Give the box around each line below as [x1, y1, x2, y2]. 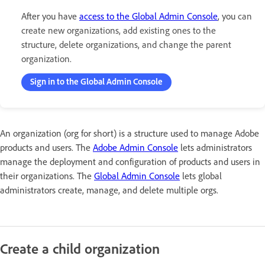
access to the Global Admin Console [79, 11, 218, 22]
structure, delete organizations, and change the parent [21, 39, 231, 50]
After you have [21, 11, 79, 22]
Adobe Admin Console [93, 142, 178, 153]
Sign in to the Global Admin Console [30, 76, 163, 87]
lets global [180, 170, 222, 182]
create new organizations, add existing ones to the [21, 25, 216, 36]
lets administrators [178, 142, 252, 153]
